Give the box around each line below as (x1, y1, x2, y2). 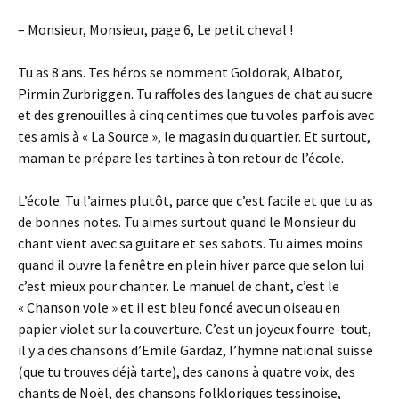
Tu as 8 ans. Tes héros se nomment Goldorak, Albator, (18, 63, 343, 81)
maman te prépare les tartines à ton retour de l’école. (18, 149, 344, 167)
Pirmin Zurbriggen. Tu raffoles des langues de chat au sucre (18, 85, 373, 102)
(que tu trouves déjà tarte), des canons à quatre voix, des (18, 362, 355, 380)
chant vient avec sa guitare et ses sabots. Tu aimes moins (18, 234, 363, 252)
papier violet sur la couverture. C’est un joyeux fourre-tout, (18, 320, 371, 338)
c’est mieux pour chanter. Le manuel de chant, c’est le (18, 277, 339, 295)
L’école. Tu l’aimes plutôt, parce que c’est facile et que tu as (18, 191, 373, 209)
